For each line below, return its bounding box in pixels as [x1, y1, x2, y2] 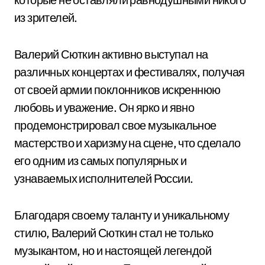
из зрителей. [14, 10, 77, 25]
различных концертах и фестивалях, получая [14, 64, 245, 79]
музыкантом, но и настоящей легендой [14, 243, 211, 258]
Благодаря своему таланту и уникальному [14, 208, 230, 222]
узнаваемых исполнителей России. [14, 171, 193, 186]
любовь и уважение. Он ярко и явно [14, 100, 195, 115]
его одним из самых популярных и [14, 153, 187, 168]
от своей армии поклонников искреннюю [14, 82, 221, 97]
